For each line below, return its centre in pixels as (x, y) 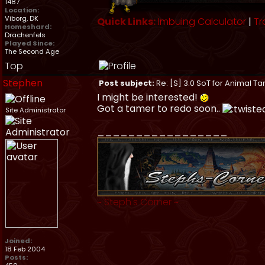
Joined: (18, 241)
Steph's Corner (138, 202)
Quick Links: (126, 22)
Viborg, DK (22, 18)
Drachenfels (25, 35)
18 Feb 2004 (25, 249)
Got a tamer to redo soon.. (160, 109)
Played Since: (30, 43)
